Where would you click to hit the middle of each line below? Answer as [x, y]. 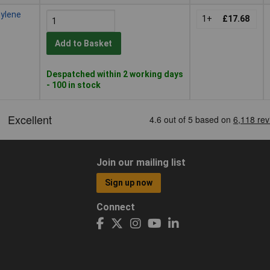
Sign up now [129, 183]
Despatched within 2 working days [115, 74]
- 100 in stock [74, 85]
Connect [115, 207]
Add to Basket [84, 44]
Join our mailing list [141, 162]
